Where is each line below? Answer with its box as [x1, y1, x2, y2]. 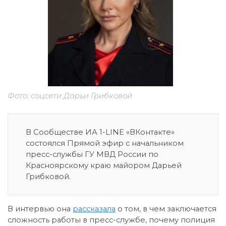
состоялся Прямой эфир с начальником [26, 138, 184, 148]
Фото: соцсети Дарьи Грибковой [8, 91, 132, 100]
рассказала [73, 204, 116, 213]
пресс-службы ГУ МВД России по [26, 149, 158, 159]
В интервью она [8, 204, 73, 213]
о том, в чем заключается [116, 204, 216, 213]
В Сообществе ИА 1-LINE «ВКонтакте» [26, 127, 175, 137]
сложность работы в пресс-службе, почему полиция [8, 215, 215, 224]
